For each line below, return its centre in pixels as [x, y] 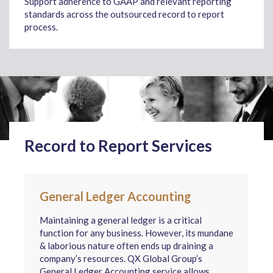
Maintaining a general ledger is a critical [121, 220]
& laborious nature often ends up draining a [126, 246]
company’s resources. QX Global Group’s [121, 258]
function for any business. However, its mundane [136, 233]
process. [41, 27]
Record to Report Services [118, 146]
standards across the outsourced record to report [124, 14]
